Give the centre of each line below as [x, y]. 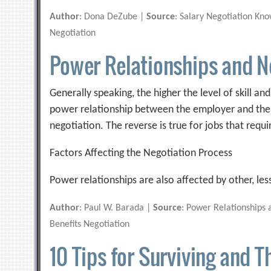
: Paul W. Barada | [116, 208]
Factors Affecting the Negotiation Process [141, 153]
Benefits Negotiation [90, 224]
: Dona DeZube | [113, 17]
